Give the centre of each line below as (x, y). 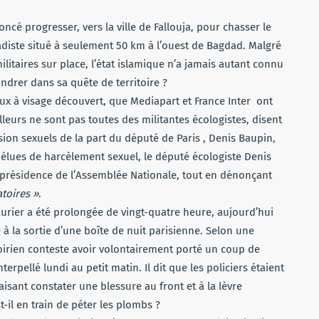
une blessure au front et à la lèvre (159, 286)
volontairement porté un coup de (178, 249)
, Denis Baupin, (239, 138)
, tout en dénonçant (224, 175)
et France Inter (216, 101)
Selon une (229, 231)
